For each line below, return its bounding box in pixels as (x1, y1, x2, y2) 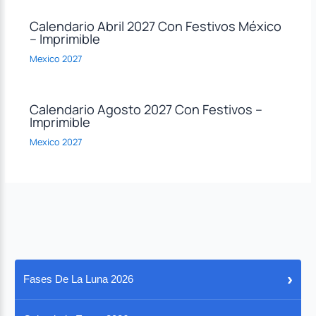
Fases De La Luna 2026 (23, 273, 134, 286)
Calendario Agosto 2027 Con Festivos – (29, 100, 262, 118)
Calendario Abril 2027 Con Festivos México (29, 18, 281, 35)
